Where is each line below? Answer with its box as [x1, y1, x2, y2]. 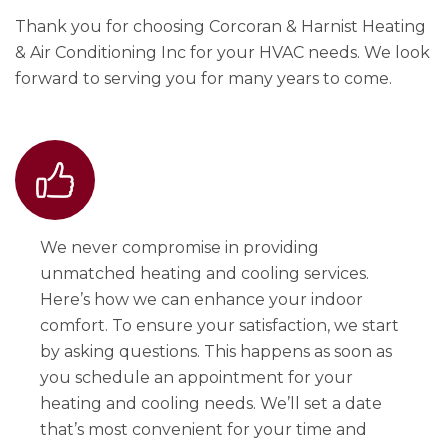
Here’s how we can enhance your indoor [40, 290, 363, 309]
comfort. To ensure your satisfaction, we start [40, 316, 399, 335]
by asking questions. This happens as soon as [40, 342, 392, 361]
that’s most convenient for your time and [40, 420, 367, 439]
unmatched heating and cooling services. [40, 264, 369, 283]
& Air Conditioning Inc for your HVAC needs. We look [15, 43, 430, 62]
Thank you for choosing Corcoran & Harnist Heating [15, 17, 426, 36]
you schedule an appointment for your [40, 368, 353, 387]
